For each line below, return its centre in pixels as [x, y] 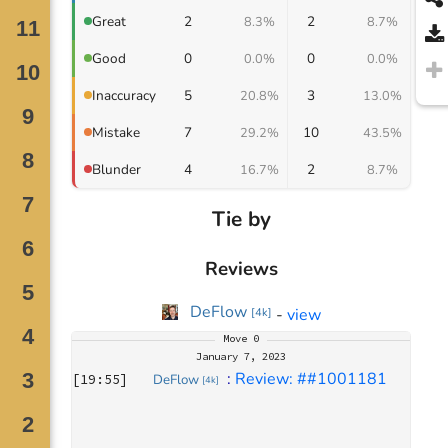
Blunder [117, 169]
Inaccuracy [124, 95]
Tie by [241, 218]
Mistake [116, 132]
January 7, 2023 [241, 357]
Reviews [241, 269]
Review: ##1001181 [311, 379]
